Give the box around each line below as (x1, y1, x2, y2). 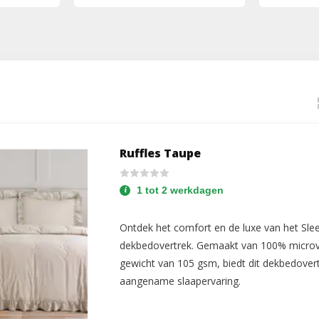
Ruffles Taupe (120, 145, 202, 161)
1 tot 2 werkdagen (137, 184, 224, 196)
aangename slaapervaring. (120, 273, 241, 288)
